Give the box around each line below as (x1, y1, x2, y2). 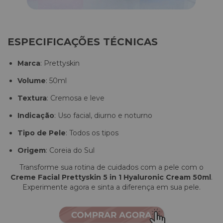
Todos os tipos (69, 128, 118, 138)
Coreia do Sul (49, 146, 95, 155)
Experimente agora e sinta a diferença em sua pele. (22, 183, 201, 192)
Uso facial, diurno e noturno (58, 111, 152, 120)
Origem (17, 146, 46, 155)
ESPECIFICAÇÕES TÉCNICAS (7, 36, 158, 48)
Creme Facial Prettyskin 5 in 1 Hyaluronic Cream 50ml (10, 173, 211, 182)
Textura (17, 94, 47, 103)
